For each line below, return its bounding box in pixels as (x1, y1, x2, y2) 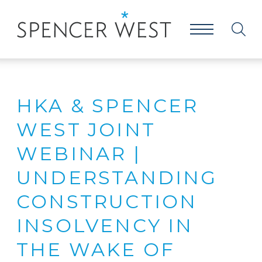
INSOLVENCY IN (16, 214, 194, 237)
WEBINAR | (16, 142, 141, 165)
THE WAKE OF (16, 238, 175, 261)
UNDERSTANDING (16, 166, 218, 189)
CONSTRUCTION (16, 190, 198, 213)
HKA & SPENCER (16, 94, 199, 117)
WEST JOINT (16, 118, 156, 141)
